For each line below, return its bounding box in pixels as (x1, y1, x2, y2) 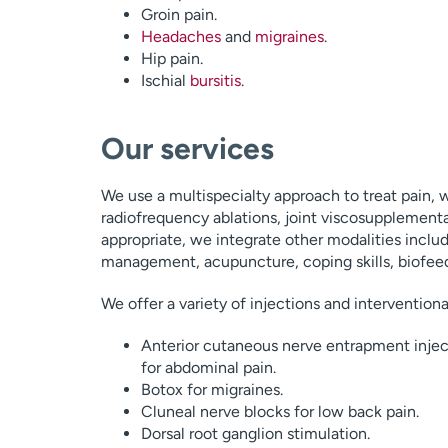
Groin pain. (140, 5, 217, 24)
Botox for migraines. (140, 380, 283, 399)
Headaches (140, 27, 221, 46)
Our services (100, 130, 274, 167)
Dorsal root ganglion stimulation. (140, 424, 370, 443)
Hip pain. (140, 49, 203, 68)
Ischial (140, 71, 190, 90)
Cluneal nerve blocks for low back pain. (140, 402, 419, 421)
